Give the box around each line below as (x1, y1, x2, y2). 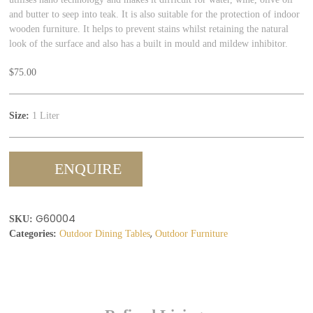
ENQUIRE (54, 160, 122, 177)
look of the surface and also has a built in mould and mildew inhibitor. (9, 38, 289, 49)
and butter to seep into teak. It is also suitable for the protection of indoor (9, 8, 300, 20)
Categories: (9, 228, 57, 239)
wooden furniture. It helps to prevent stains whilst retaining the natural (9, 23, 289, 34)
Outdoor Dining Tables (59, 228, 151, 239)
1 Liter (29, 110, 60, 121)
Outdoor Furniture (155, 228, 228, 239)
